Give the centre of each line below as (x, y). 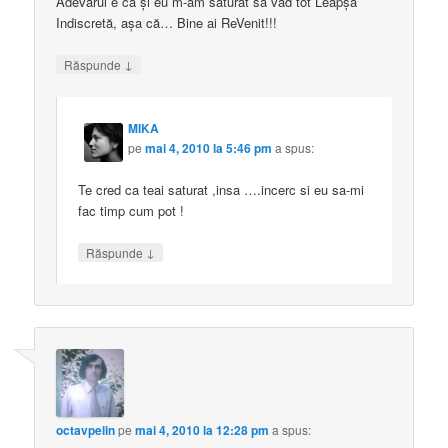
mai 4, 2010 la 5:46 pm (209, 147)
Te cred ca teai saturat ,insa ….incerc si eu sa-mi (221, 189)
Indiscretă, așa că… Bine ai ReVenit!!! (167, 23)
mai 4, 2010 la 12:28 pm (202, 430)
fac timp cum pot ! (131, 210)
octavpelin (86, 430)
